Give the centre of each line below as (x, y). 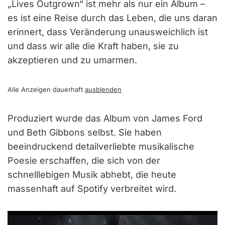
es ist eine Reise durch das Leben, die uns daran (113, 18)
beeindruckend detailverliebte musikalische (101, 146)
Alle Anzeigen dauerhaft (46, 89)
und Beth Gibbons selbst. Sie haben (85, 132)
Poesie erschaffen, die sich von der (84, 160)
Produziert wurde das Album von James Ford (105, 118)
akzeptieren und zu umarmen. (72, 60)
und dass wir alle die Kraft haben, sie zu (93, 46)
